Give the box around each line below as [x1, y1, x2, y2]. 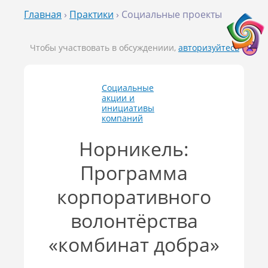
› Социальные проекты [114, 8, 222, 21]
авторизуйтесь [178, 42, 239, 53]
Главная [24, 8, 62, 21]
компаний [102, 112, 143, 124]
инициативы [102, 102, 154, 114]
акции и [102, 92, 135, 103]
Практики [69, 8, 114, 21]
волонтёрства [70, 207, 198, 233]
